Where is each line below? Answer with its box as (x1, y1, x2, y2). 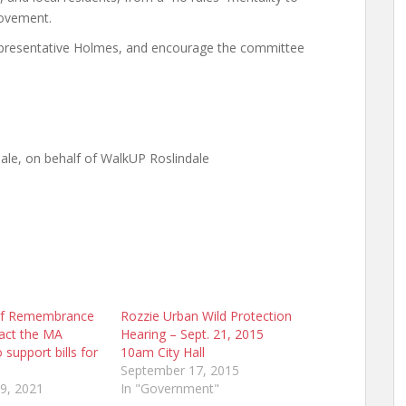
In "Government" (120, 380, 219, 397)
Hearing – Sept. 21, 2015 (120, 325, 264, 343)
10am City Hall (120, 343, 205, 361)
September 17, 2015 (120, 362, 239, 379)
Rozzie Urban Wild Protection (120, 307, 292, 324)
